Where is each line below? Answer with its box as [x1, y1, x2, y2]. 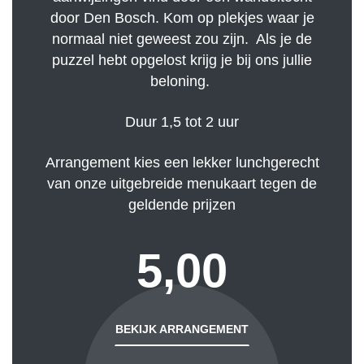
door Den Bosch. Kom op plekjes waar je [50, 10, 314, 27]
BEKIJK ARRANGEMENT [115, 323, 249, 336]
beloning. [150, 73, 214, 90]
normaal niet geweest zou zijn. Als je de [52, 31, 312, 48]
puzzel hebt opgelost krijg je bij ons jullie [52, 52, 312, 69]
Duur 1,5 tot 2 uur [125, 114, 239, 131]
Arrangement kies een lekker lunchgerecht [45, 154, 319, 171]
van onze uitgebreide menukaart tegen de [47, 175, 317, 193]
